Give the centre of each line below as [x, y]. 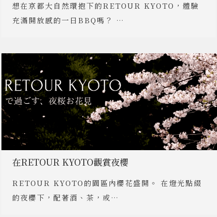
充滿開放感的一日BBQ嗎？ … [69, 20]
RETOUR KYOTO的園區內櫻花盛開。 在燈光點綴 [107, 183]
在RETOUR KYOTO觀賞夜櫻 [70, 162]
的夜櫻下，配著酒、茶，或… [66, 197]
